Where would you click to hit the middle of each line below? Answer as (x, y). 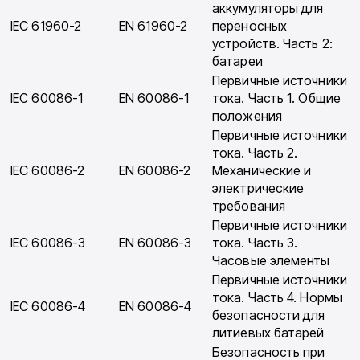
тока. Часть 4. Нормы (277, 298)
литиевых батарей (268, 333)
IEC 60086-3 (48, 243)
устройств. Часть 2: (272, 44)
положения (247, 116)
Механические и (262, 171)
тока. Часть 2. (255, 153)
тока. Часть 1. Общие (276, 98)
